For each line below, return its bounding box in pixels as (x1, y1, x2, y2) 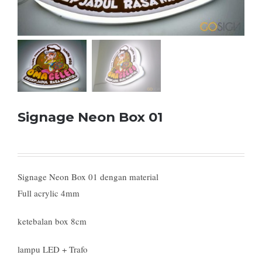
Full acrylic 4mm (18, 187, 80, 199)
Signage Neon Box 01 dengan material (18, 170, 158, 182)
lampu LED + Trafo (18, 243, 88, 255)
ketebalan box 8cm (18, 215, 87, 227)
